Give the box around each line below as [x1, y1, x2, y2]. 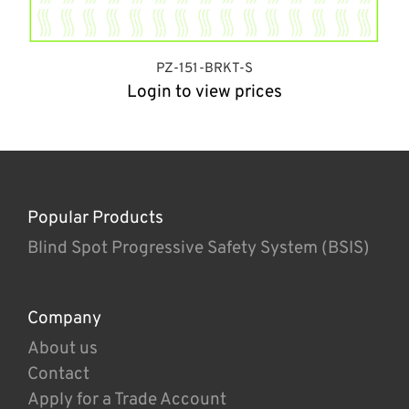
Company [27, 308, 101, 330]
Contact [27, 363, 89, 386]
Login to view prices [127, 81, 282, 104]
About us [27, 338, 98, 361]
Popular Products [27, 207, 163, 230]
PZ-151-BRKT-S [156, 60, 253, 79]
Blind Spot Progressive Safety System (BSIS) [27, 237, 370, 260]
